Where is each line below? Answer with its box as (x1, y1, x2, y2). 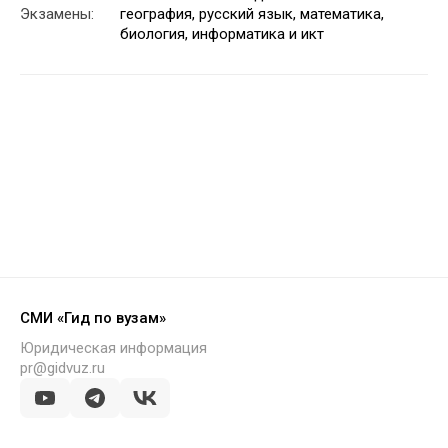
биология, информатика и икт (120, 25, 324, 43)
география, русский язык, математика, (120, 5, 384, 23)
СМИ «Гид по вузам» (20, 309, 166, 327)
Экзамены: (20, 5, 94, 23)
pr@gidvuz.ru (20, 359, 105, 377)
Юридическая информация (20, 339, 207, 357)
